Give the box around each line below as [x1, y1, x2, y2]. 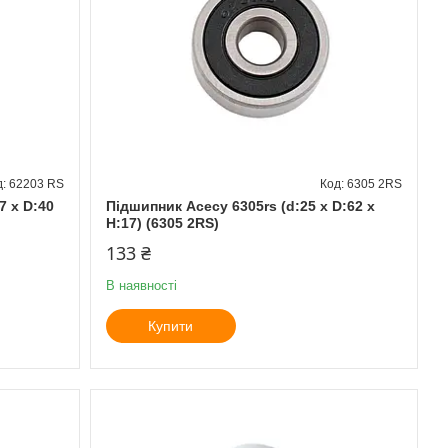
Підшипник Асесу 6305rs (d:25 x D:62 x [105, 197, 375, 214]
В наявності [105, 277, 177, 293]
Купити [148, 317, 194, 334]
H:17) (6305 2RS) [105, 214, 219, 231]
